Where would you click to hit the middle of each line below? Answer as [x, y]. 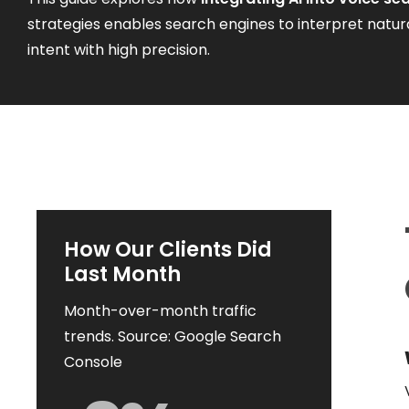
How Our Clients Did [168, 249]
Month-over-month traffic [160, 311]
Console [93, 362]
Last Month [122, 274]
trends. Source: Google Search [173, 336]
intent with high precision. [121, 50]
